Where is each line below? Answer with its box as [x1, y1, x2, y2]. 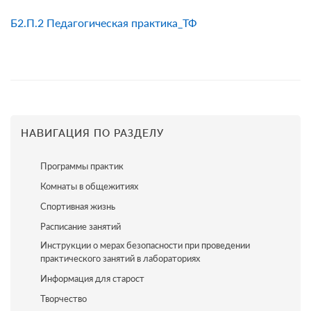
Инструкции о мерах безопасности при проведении [40, 239, 250, 251]
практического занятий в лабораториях [40, 253, 200, 264]
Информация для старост [40, 273, 144, 284]
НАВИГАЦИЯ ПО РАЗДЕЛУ [21, 127, 164, 140]
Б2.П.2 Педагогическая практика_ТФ [10, 16, 197, 29]
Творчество [40, 293, 87, 304]
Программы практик [40, 160, 124, 171]
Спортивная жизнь [40, 201, 115, 212]
